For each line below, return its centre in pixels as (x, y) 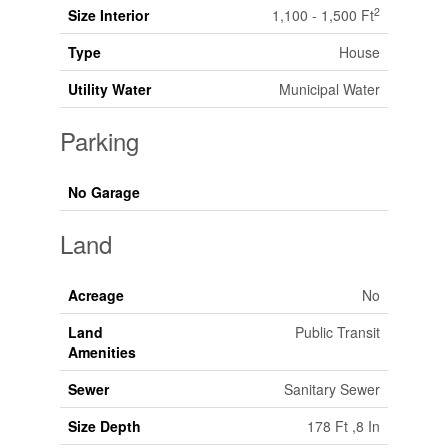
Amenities (101, 352)
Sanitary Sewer (331, 389)
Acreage (95, 295)
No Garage (103, 192)
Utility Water (109, 89)
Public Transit (337, 332)
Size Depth (104, 426)
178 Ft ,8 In (343, 426)
